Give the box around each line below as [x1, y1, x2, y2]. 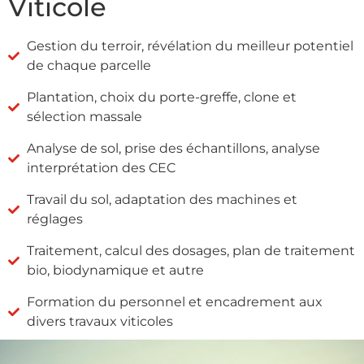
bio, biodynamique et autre [26, 262, 204, 278]
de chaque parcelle [26, 57, 151, 73]
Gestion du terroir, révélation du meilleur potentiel [26, 37, 353, 54]
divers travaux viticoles [26, 313, 173, 329]
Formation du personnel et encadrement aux [26, 293, 323, 310]
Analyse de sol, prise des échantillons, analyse [26, 140, 320, 156]
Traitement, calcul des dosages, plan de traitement [26, 242, 355, 258]
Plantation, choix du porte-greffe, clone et [26, 89, 297, 105]
